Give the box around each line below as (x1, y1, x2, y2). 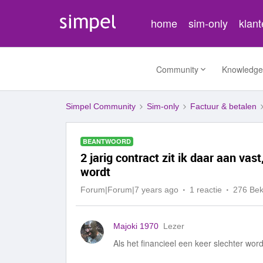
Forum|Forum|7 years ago (80, 185, 178, 194)
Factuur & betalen (190, 102, 257, 111)
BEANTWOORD (83, 137, 131, 146)
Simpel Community (66, 102, 136, 111)
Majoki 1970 (113, 221, 159, 231)
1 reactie (190, 185, 222, 194)
